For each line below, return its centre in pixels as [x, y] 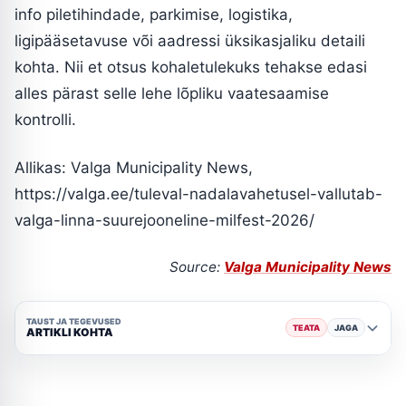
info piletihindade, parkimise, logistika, [154, 14]
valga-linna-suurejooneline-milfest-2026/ [164, 220]
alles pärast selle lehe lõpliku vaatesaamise [172, 93]
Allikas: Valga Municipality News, [134, 167]
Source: [197, 266]
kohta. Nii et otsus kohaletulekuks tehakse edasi [191, 67]
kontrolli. [45, 119]
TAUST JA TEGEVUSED [74, 322]
